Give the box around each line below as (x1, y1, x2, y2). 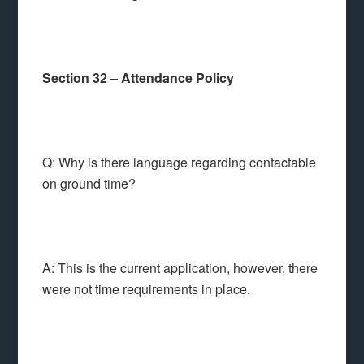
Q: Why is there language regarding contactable (42, 153, 317, 171)
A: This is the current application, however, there (42, 258, 318, 277)
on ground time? (42, 174, 136, 193)
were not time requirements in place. (42, 279, 251, 298)
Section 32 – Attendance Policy (42, 68, 235, 87)
